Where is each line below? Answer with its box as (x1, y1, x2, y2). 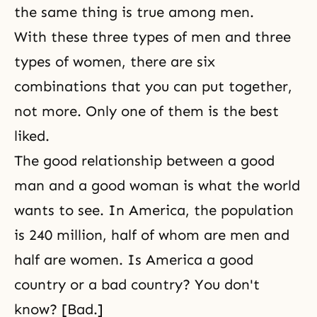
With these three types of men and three (14, 28, 291, 45)
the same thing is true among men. (14, 4, 254, 21)
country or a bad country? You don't (14, 276, 260, 293)
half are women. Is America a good (14, 251, 253, 268)
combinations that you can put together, (14, 78, 292, 95)
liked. (14, 127, 50, 144)
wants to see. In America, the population (14, 202, 294, 219)
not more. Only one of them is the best (14, 103, 279, 120)
